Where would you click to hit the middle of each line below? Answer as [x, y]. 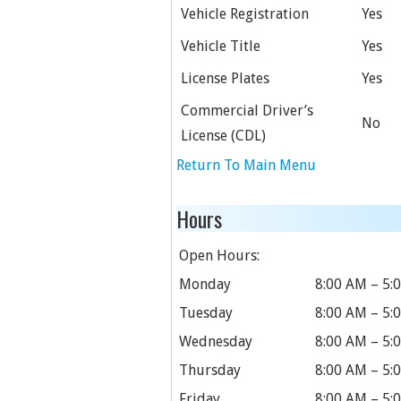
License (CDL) [223, 136]
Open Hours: [219, 256]
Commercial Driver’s [247, 111]
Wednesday [216, 341]
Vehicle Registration [245, 14]
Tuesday [206, 313]
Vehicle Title [221, 46]
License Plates [225, 78]
